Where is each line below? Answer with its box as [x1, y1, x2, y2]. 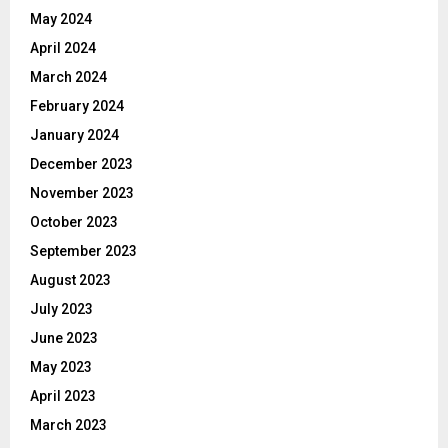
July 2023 [30, 301, 93, 318]
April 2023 [30, 388, 96, 405]
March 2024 [30, 69, 107, 86]
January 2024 [30, 127, 119, 144]
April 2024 [30, 40, 96, 57]
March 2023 [30, 417, 107, 434]
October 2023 [30, 214, 118, 231]
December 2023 [30, 156, 133, 173]
